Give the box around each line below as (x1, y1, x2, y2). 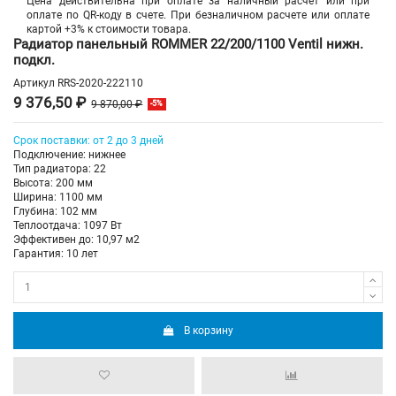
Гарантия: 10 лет (13, 247, 98, 261)
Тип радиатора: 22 (13, 163, 106, 176)
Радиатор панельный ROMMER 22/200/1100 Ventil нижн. (13, 35, 363, 52)
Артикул (13, 77, 55, 90)
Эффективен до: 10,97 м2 (13, 233, 140, 247)
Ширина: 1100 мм (13, 191, 103, 204)
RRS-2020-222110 (57, 77, 143, 90)
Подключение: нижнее (13, 148, 126, 162)
